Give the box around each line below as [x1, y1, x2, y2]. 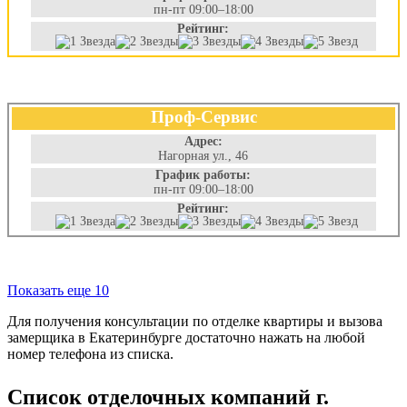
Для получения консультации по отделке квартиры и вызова [7, 313, 382, 329]
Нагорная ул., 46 [158, 149, 249, 163]
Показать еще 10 [7, 283, 109, 298]
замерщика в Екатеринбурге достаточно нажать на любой [7, 330, 365, 345]
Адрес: [184, 134, 223, 148]
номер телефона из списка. [7, 346, 174, 362]
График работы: [155, 168, 252, 182]
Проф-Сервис [150, 107, 257, 126]
